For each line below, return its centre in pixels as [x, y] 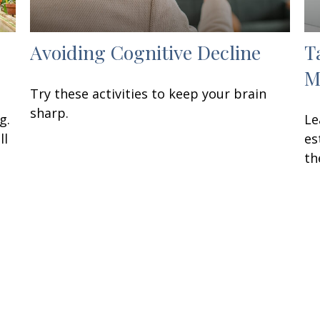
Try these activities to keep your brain [149, 94]
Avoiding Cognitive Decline [146, 52]
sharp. [50, 113]
